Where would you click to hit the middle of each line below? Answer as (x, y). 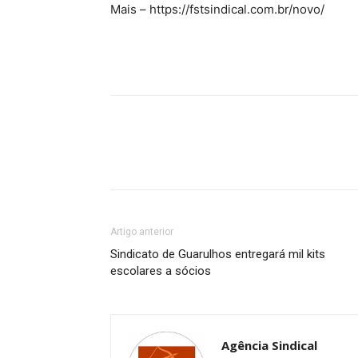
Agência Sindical (269, 346)
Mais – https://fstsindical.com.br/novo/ (217, 10)
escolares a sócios (161, 271)
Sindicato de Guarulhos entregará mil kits (218, 255)
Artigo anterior (142, 232)
